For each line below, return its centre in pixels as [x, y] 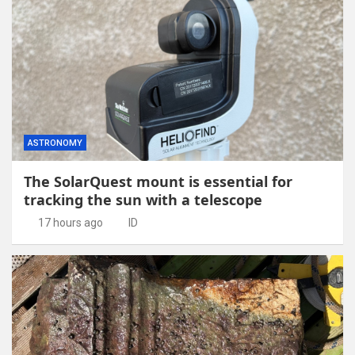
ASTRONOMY [55, 143]
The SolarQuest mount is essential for [158, 181]
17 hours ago [70, 222]
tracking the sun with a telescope [143, 199]
